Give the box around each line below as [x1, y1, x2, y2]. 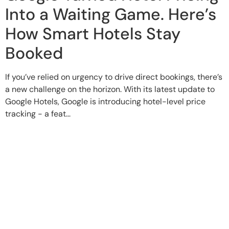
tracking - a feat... [5, 108, 71, 119]
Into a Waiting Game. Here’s [5, 3, 216, 25]
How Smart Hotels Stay [5, 22, 180, 44]
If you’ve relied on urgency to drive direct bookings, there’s [5, 71, 222, 82]
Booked [5, 42, 63, 64]
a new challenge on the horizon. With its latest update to [5, 83, 215, 95]
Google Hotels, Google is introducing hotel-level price [5, 96, 205, 107]
